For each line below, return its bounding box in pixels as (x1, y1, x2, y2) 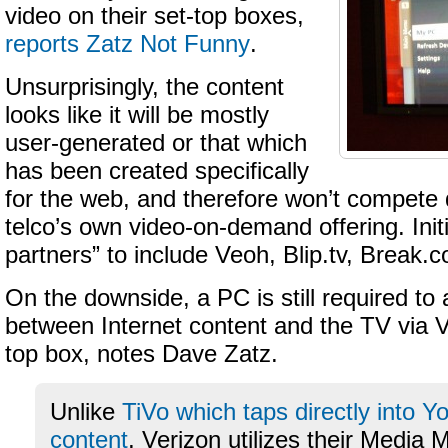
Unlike (50, 399, 122, 425)
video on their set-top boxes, (5, 3, 304, 29)
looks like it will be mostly (5, 102, 269, 128)
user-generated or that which (5, 130, 307, 156)
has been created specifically (5, 158, 309, 184)
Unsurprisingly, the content (5, 74, 284, 100)
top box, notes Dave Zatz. (5, 341, 278, 367)
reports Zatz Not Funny (5, 31, 250, 57)
